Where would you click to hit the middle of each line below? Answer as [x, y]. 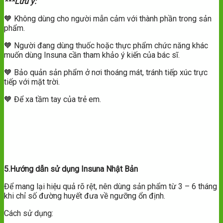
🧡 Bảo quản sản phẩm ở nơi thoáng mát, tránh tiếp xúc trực [106, 73]
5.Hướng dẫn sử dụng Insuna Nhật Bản [71, 169]
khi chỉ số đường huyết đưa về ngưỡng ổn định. [85, 196]
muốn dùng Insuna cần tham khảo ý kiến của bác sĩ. [92, 55]
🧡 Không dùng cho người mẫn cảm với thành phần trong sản [108, 19]
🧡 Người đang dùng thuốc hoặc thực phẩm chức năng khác [106, 46]
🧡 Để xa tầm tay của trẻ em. [53, 100]
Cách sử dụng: [29, 214]
